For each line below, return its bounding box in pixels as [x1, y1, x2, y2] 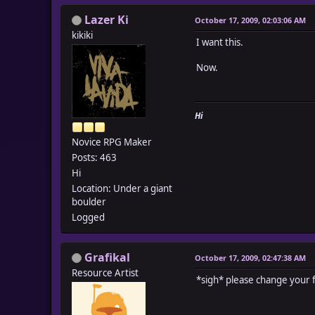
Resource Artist [72, 266, 139, 279]
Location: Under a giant [72, 181, 172, 195]
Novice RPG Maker [72, 135, 152, 148]
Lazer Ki [84, 11, 129, 27]
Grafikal [84, 249, 130, 265]
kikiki [72, 28, 93, 41]
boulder [72, 195, 106, 208]
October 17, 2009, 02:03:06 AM [195, 14, 306, 25]
